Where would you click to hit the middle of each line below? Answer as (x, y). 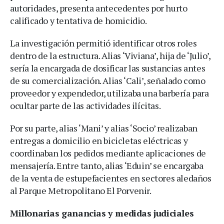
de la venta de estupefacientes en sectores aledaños (111, 178)
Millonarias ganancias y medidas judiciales (102, 213)
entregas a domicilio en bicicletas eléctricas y (99, 140)
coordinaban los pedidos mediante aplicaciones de (108, 153)
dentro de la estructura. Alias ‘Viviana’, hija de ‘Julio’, (110, 55)
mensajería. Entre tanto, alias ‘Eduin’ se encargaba (107, 165)
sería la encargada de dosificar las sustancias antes (108, 68)
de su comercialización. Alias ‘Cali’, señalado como (108, 80)
